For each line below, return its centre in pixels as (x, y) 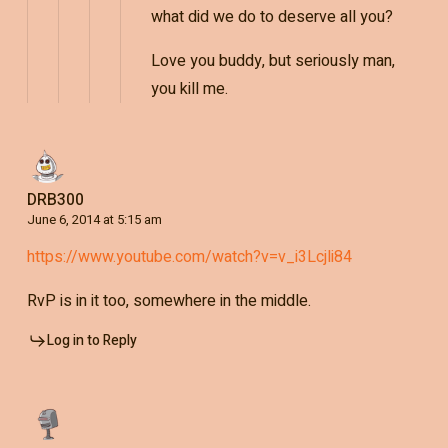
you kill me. (189, 88)
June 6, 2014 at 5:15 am (94, 219)
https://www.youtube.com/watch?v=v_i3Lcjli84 (189, 256)
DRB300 (55, 199)
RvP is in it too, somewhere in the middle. (168, 300)
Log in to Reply (91, 340)
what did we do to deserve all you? (271, 16)
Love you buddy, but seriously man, (272, 60)
